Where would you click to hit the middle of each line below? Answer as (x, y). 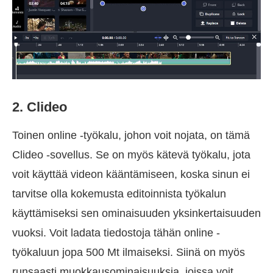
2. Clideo (40, 107)
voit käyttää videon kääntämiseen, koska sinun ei (131, 174)
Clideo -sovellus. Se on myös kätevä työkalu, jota (131, 154)
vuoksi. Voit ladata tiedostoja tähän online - (116, 232)
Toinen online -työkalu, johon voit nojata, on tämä (131, 135)
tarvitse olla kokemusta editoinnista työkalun (119, 193)
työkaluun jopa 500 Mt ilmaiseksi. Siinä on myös (129, 252)
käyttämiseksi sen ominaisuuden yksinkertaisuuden (136, 213)
